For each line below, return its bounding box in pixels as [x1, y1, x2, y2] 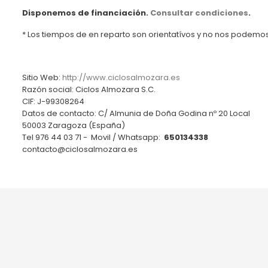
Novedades [215, 252, 261, 264]
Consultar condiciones [150, 7, 248, 19]
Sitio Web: [22, 72, 62, 84]
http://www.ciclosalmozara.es [62, 72, 180, 84]
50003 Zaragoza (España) [22, 120, 125, 132]
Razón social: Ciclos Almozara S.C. [22, 84, 156, 96]
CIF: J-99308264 [22, 96, 84, 108]
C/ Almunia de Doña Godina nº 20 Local [98, 108, 250, 120]
